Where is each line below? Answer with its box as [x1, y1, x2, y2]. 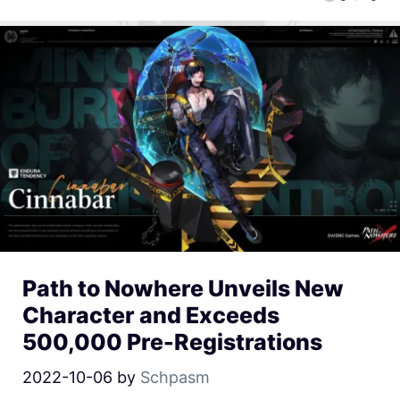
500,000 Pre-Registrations [22, 329, 322, 356]
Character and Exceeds [22, 302, 279, 329]
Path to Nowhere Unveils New [22, 275, 344, 303]
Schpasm [140, 368, 210, 387]
